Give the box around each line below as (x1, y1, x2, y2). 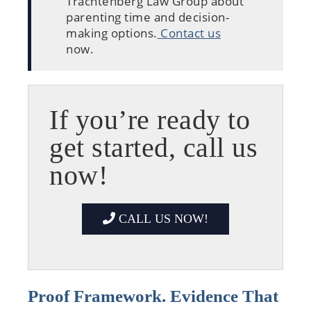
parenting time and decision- (66, 8, 229, 25)
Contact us (157, 24, 221, 41)
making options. (66, 24, 158, 41)
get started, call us (49, 131, 258, 163)
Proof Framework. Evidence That (28, 286, 278, 305)
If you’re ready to (49, 103, 250, 135)
